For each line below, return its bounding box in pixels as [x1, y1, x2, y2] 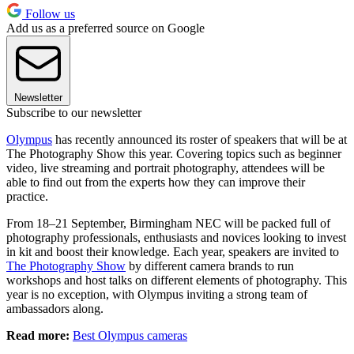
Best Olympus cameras [73, 329, 187, 343]
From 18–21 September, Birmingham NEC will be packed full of [6, 217, 330, 231]
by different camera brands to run [126, 259, 294, 273]
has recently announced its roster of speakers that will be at [52, 133, 347, 147]
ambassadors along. [6, 302, 107, 316]
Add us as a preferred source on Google [6, 21, 205, 36]
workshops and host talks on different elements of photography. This [6, 273, 347, 288]
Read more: [6, 329, 70, 343]
